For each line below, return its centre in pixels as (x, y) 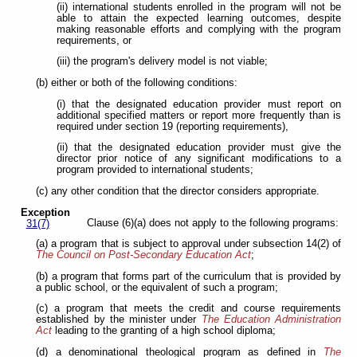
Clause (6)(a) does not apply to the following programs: (212, 223)
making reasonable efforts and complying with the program (198, 29)
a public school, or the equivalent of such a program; (157, 287)
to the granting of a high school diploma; (184, 331)
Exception (46, 212)
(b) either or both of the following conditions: (137, 83)
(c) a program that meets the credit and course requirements (188, 309)
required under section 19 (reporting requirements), (172, 126)
